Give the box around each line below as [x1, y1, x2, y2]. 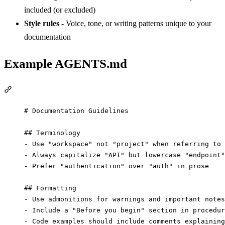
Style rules [24, 19, 59, 28]
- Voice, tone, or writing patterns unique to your [59, 19, 211, 28]
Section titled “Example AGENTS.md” [12, 85, 136, 94]
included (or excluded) [24, 5, 95, 14]
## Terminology [24, 129, 80, 137]
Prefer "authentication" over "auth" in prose [28, 162, 209, 170]
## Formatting [24, 184, 76, 192]
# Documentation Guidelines [24, 106, 129, 115]
